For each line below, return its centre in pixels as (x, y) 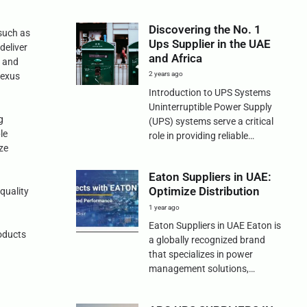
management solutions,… (201, 269)
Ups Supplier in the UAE (209, 44)
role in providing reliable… (201, 136)
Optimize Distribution (204, 192)
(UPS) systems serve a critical (211, 122)
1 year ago (164, 207)
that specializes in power (200, 255)
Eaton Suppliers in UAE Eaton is (214, 226)
